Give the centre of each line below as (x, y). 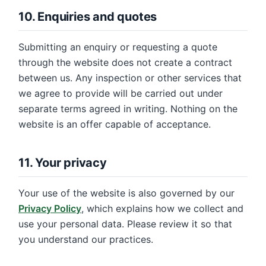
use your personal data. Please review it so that (125, 224)
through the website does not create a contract (125, 62)
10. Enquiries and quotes (88, 17)
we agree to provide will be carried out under (121, 93)
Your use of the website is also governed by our (126, 193)
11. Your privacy (63, 163)
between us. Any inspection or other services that (130, 78)
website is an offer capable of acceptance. (115, 124)
